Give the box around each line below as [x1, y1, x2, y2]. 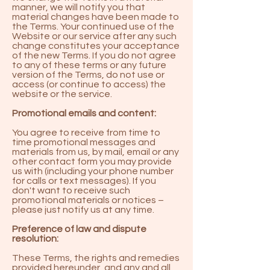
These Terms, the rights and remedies [12, 253, 180, 263]
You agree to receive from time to [12, 128, 160, 137]
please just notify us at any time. [12, 205, 154, 215]
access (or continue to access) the [12, 80, 166, 89]
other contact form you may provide [12, 157, 172, 166]
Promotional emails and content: [12, 108, 156, 118]
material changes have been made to [12, 12, 179, 22]
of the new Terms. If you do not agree [12, 51, 176, 60]
